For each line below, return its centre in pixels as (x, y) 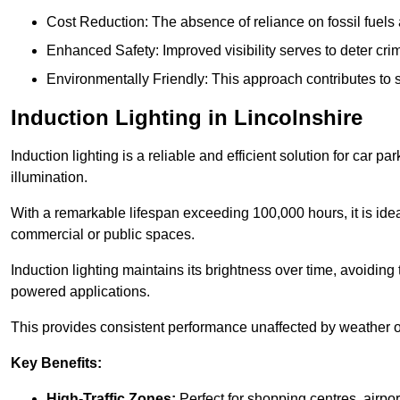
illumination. (49, 178)
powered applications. (80, 292)
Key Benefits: (56, 363)
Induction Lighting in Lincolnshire (187, 118)
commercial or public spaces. (103, 235)
